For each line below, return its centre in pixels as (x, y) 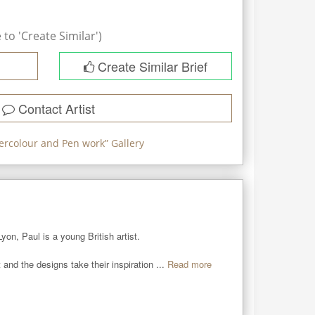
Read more (189, 264)
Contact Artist (54, 108)
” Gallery (124, 143)
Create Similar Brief (150, 66)
